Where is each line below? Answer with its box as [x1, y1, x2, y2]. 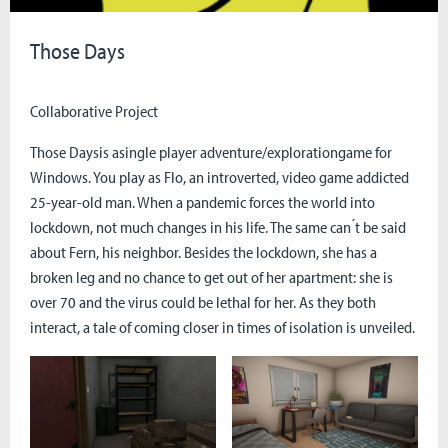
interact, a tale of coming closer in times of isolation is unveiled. [30, 316, 415, 337]
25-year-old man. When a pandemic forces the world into [30, 191, 375, 212]
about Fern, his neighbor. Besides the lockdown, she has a [30, 241, 377, 262]
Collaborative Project [30, 100, 158, 121]
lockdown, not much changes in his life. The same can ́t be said [30, 216, 406, 237]
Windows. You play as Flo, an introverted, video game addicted [30, 166, 409, 187]
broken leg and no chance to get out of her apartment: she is [30, 266, 393, 287]
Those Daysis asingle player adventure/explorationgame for [30, 141, 392, 162]
